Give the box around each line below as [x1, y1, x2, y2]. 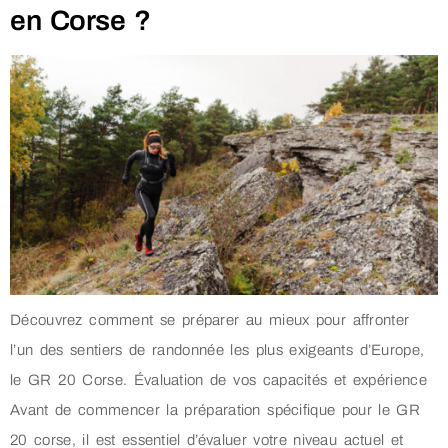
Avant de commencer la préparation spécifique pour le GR [10, 402, 421, 419]
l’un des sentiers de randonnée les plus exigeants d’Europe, [10, 342, 425, 359]
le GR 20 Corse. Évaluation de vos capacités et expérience [10, 372, 427, 389]
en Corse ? [10, 5, 151, 37]
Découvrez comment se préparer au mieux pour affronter [10, 312, 410, 329]
